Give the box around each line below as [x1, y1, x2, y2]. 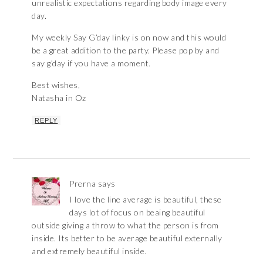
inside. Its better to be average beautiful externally [32, 233, 222, 244]
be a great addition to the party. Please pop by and [32, 45, 220, 56]
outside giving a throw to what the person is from [32, 220, 219, 231]
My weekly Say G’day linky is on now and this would [32, 32, 227, 43]
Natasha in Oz [32, 93, 86, 103]
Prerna [69, 178, 96, 189]
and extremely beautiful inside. [32, 246, 147, 257]
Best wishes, [32, 80, 80, 90]
